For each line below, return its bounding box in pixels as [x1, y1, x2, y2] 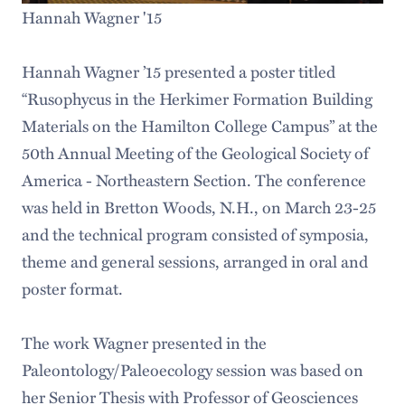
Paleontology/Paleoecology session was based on [21, 358, 363, 382]
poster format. [21, 277, 127, 301]
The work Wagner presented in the [21, 331, 267, 355]
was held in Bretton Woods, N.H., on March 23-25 [21, 195, 376, 220]
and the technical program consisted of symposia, [21, 222, 369, 247]
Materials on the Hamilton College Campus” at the [21, 114, 378, 138]
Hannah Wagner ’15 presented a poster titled [21, 60, 335, 84]
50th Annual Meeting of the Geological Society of [21, 141, 369, 165]
